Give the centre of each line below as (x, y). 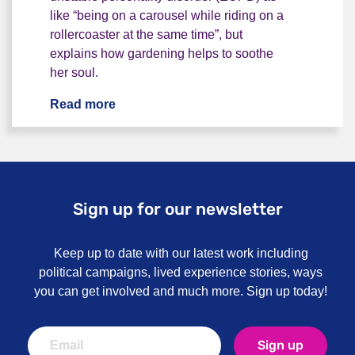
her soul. (74, 73)
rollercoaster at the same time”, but (146, 34)
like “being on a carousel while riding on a (167, 15)
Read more (83, 104)
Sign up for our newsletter (177, 209)
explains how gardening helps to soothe (162, 53)
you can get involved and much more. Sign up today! (181, 291)
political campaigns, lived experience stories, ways (181, 272)
